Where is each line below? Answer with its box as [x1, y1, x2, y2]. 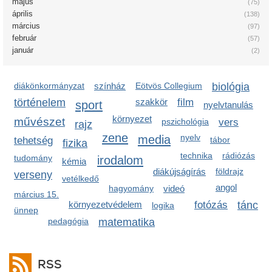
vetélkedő [62, 174, 99, 183]
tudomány [14, 153, 52, 163]
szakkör [135, 97, 168, 107]
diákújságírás [153, 166, 206, 177]
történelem [14, 97, 66, 109]
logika [152, 200, 174, 210]
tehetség [14, 135, 53, 146]
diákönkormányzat [14, 81, 84, 90]
